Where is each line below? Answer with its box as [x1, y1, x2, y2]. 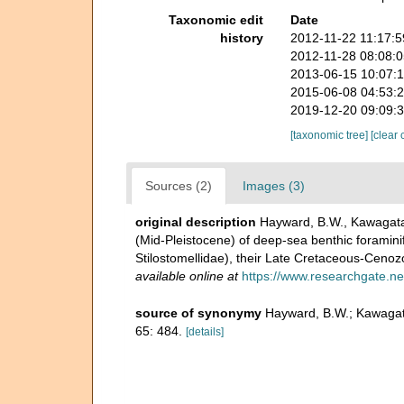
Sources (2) [145, 178, 212, 193]
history [219, 30, 263, 45]
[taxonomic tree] [289, 128, 371, 142]
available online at [135, 268, 238, 283]
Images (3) [243, 178, 305, 193]
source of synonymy [135, 305, 262, 320]
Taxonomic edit [168, 12, 263, 27]
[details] [186, 325, 224, 338]
